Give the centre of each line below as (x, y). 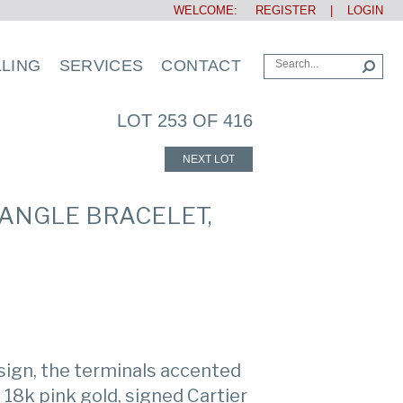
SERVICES (101, 66)
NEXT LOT (208, 159)
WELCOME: (207, 10)
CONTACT (201, 66)
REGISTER (278, 10)
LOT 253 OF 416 (185, 121)
